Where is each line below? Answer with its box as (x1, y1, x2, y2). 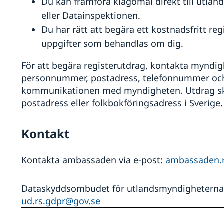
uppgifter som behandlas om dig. (41, 37, 183, 50)
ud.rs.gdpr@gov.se (21, 195, 100, 207)
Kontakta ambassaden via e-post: (21, 154, 165, 166)
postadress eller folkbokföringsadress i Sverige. (21, 97, 223, 109)
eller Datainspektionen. (41, 9, 140, 22)
